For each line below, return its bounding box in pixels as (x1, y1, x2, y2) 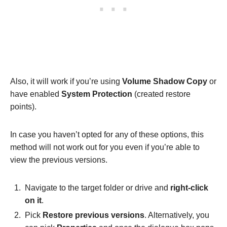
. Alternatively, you (144, 211, 209, 220)
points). (10, 102, 39, 111)
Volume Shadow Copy (122, 77, 207, 86)
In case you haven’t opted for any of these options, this (10, 130, 204, 139)
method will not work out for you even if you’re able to (10, 143, 200, 152)
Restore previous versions (43, 211, 144, 220)
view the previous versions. (10, 156, 107, 165)
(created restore (132, 90, 191, 99)
